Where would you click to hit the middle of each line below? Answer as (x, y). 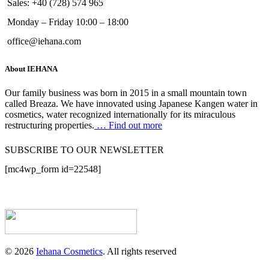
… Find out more (128, 125)
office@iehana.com (44, 41)
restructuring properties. (50, 125)
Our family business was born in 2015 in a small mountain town (126, 92)
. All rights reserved (140, 251)
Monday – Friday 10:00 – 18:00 (68, 22)
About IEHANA (31, 69)
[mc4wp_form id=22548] (53, 169)
